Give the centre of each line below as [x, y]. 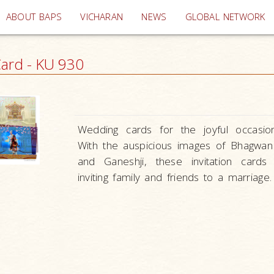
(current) [141, 16]
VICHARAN [102, 17]
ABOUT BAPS [34, 17]
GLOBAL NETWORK [225, 17]
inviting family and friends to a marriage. [175, 177]
